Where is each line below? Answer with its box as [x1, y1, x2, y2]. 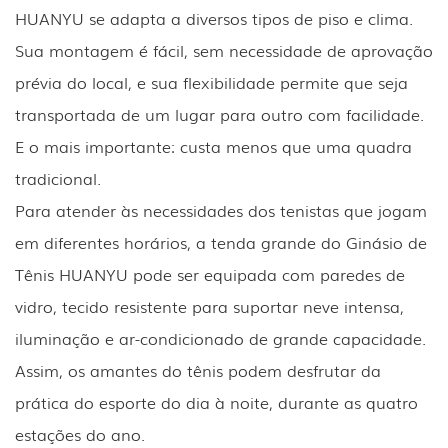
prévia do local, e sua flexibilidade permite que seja [15, 69, 408, 94]
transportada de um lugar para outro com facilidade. [15, 101, 424, 126]
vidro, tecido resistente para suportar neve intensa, [15, 293, 404, 318]
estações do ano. [15, 421, 145, 446]
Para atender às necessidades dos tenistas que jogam [15, 197, 427, 222]
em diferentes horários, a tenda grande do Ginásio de [15, 229, 427, 254]
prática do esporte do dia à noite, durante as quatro [15, 389, 418, 414]
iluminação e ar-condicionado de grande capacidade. [15, 325, 426, 350]
